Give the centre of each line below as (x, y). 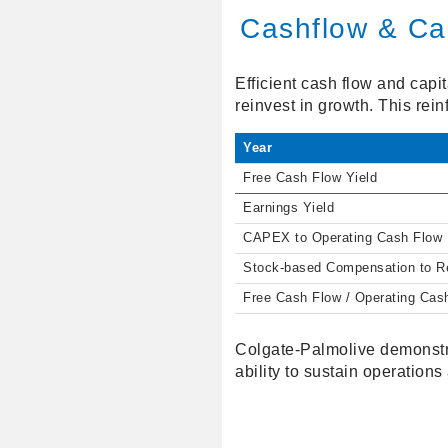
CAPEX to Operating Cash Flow (343, 238)
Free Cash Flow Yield (310, 178)
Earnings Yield (289, 208)
